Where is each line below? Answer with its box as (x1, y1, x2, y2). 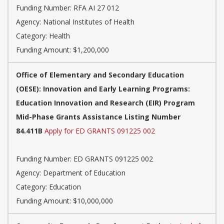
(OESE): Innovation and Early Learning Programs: (16, 83, 190, 93)
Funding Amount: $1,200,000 (16, 44, 109, 54)
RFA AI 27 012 (73, 2, 119, 12)
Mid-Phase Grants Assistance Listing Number (16, 111, 180, 121)
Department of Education (43, 167, 125, 177)
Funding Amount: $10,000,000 (16, 195, 113, 205)
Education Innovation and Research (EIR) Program (16, 97, 195, 107)
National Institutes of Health (43, 16, 134, 26)
